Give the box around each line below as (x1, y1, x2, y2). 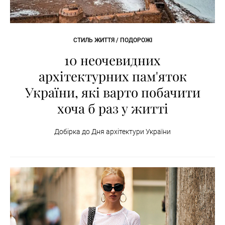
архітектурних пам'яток (38, 67, 187, 85)
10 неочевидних (64, 51, 161, 69)
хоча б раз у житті (57, 99, 168, 117)
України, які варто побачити (25, 83, 200, 101)
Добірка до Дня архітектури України (54, 127, 171, 136)
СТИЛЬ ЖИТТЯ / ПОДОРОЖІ (73, 36, 152, 44)
